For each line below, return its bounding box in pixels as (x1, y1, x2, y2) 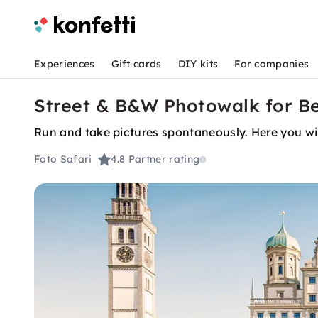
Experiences (34, 57, 95, 70)
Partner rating (128, 153, 200, 166)
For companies (234, 57, 309, 70)
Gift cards (111, 57, 162, 70)
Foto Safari (34, 153, 92, 166)
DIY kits (177, 57, 219, 70)
